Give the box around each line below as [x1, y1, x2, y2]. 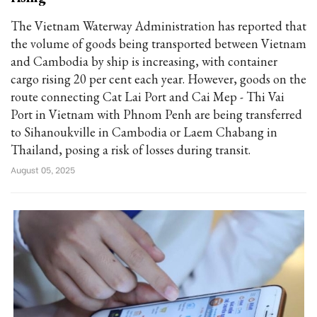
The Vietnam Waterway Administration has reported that [11, 18, 306, 34]
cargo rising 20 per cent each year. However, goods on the [11, 71, 306, 87]
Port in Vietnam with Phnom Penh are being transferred [11, 106, 302, 122]
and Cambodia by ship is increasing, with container [11, 53, 277, 69]
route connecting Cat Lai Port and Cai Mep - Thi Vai [11, 88, 284, 105]
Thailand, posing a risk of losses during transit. [11, 142, 250, 158]
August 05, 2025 [11, 163, 75, 175]
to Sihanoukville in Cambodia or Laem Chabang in [11, 124, 277, 140]
